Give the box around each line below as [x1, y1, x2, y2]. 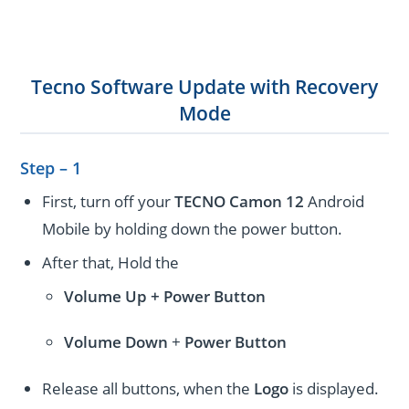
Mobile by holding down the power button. [42, 218, 343, 240]
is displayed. [292, 377, 380, 399]
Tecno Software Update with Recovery [31, 73, 378, 100]
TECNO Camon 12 [174, 191, 305, 213]
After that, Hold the [42, 252, 180, 274]
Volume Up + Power [64, 285, 210, 307]
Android [304, 191, 365, 213]
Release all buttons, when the [42, 377, 255, 399]
